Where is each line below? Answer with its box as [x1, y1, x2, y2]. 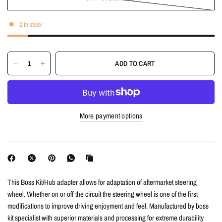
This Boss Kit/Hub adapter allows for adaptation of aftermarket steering [7, 177, 197, 187]
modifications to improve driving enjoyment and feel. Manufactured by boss [7, 201, 209, 211]
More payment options [79, 111, 143, 121]
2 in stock [19, 20, 42, 29]
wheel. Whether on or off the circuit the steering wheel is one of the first [7, 189, 198, 199]
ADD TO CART [115, 59, 155, 68]
